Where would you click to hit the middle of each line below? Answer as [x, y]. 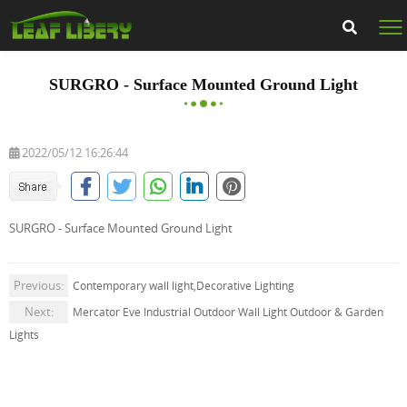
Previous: [39, 285]
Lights [24, 335]
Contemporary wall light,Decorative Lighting [184, 286]
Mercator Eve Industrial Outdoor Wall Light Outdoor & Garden [228, 312]
